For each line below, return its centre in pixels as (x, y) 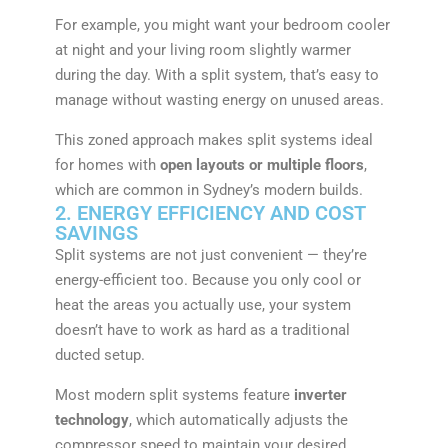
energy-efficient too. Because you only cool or (207, 279)
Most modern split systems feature (174, 394)
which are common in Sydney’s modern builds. (208, 189)
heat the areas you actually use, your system (202, 304)
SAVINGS (96, 232)
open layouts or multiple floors (261, 164)
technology (91, 419)
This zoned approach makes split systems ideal (213, 139)
